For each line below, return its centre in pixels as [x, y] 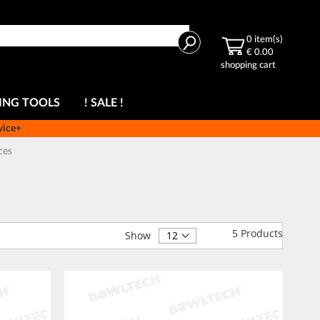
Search [205, 41]
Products [260, 233]
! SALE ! [104, 102]
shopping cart [248, 65]
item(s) [269, 39]
